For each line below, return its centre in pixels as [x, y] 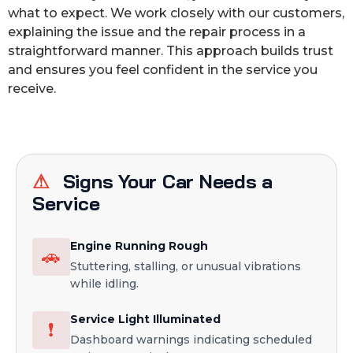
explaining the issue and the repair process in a [157, 32]
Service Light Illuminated [145, 320]
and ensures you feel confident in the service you [163, 70]
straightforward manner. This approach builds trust [171, 51]
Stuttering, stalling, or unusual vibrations [186, 267]
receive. [32, 89]
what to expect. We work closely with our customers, [176, 13]
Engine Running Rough [139, 246]
